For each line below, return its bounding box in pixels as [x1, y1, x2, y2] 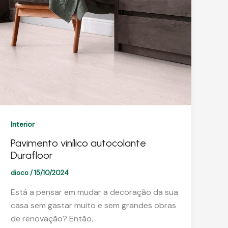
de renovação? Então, [11, 213, 94, 224]
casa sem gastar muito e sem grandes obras [11, 200, 177, 211]
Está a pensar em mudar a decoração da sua [11, 187, 179, 198]
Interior [11, 119, 35, 129]
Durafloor [11, 149, 53, 162]
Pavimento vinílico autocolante [11, 137, 147, 150]
